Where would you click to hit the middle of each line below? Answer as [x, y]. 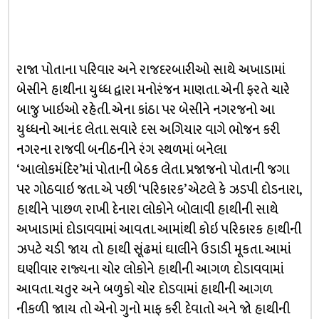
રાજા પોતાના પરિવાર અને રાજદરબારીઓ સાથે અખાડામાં [150, 70]
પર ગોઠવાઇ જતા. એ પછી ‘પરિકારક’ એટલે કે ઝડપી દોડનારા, [158, 190]
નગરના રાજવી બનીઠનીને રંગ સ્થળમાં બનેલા [121, 150]
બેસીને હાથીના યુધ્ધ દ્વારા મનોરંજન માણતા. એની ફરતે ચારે [153, 90]
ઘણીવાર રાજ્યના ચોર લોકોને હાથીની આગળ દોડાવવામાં [150, 270]
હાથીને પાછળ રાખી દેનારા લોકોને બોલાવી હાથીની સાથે [147, 210]
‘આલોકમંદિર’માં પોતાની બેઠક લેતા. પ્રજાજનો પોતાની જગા [152, 170]
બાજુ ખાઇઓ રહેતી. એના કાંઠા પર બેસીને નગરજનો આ [145, 110]
